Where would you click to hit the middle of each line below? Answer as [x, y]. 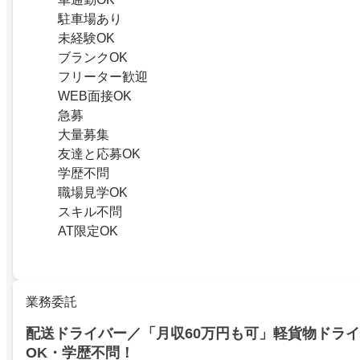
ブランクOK [93, 57]
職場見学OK [93, 192]
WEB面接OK [95, 96]
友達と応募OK [99, 153]
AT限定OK [88, 231]
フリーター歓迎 [103, 76]
